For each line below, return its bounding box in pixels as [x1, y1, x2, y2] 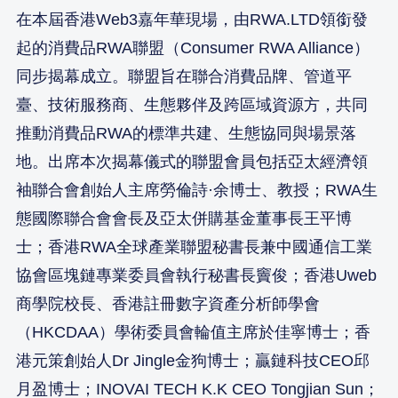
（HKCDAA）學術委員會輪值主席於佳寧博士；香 [16, 322, 370, 341]
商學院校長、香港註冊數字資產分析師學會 [16, 294, 320, 313]
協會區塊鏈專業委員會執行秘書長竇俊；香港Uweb [16, 266, 377, 284]
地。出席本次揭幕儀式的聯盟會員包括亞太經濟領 [16, 152, 368, 171]
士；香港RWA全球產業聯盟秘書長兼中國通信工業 [16, 237, 372, 256]
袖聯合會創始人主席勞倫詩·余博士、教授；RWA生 [16, 180, 378, 199]
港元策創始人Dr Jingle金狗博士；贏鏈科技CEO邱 [16, 351, 370, 370]
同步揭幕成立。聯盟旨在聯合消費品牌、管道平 [16, 67, 352, 85]
